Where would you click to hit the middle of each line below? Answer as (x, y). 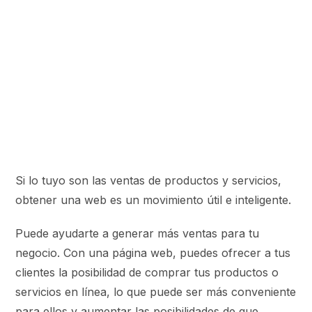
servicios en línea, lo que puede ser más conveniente (156, 291)
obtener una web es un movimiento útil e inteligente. (154, 200)
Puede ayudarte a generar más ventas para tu (138, 233)
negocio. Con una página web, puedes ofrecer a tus (153, 252)
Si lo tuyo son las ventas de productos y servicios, (149, 180)
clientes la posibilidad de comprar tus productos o (147, 272)
